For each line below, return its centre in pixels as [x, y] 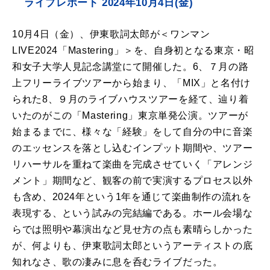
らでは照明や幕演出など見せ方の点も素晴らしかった [133, 229]
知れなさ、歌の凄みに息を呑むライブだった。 [118, 262]
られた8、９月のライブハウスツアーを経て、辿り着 [130, 99]
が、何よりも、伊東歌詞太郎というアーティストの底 [133, 245]
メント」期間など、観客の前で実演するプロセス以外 [133, 180]
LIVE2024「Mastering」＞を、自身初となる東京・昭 [133, 50]
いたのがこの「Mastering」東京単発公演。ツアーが [130, 115]
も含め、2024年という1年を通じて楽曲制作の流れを [132, 196]
